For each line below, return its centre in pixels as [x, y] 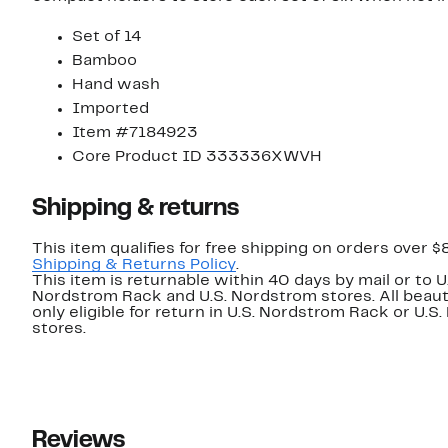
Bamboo [104, 61]
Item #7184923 [135, 133]
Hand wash [116, 85]
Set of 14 [106, 37]
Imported [110, 109]
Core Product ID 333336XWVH [197, 157]
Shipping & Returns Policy [134, 265]
